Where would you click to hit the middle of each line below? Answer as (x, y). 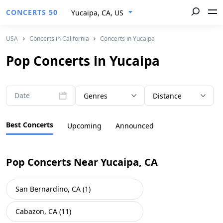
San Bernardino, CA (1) (53, 189)
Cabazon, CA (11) (43, 211)
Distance (167, 96)
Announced (135, 125)
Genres (96, 96)
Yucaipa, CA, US (97, 13)
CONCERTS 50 (32, 12)
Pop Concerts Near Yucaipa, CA (82, 162)
